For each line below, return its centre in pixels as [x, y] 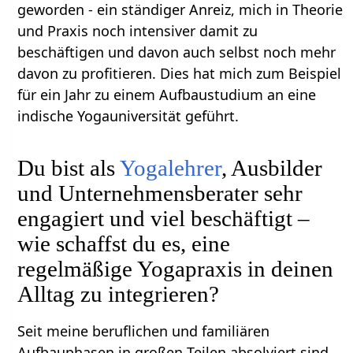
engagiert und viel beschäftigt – [164, 218]
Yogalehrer [171, 167]
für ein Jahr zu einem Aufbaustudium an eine [167, 94]
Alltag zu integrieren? [119, 294]
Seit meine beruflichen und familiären [144, 331]
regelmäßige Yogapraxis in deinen [176, 268]
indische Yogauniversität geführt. [128, 115]
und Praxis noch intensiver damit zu [138, 30]
